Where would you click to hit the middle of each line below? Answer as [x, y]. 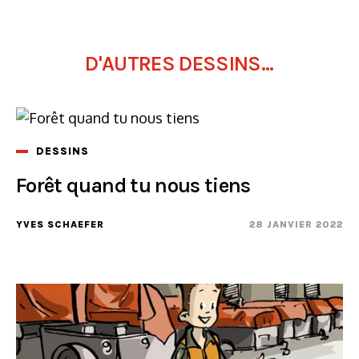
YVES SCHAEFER [60, 224]
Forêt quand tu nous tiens [133, 186]
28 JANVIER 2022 [296, 224]
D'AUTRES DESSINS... [179, 64]
